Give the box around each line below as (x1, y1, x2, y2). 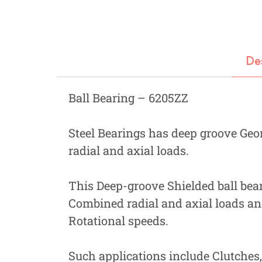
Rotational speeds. (68, 212, 168, 228)
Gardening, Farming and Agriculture (99, 52, 240, 66)
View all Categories (77, 78, 154, 92)
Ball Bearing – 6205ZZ (68, 89, 188, 105)
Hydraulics (99, 25, 140, 39)
